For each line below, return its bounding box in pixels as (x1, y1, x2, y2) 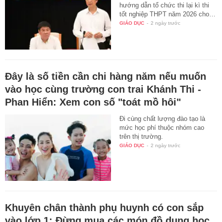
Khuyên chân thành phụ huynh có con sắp (5, 202, 204, 214)
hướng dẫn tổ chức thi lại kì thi (119, 1, 210, 9)
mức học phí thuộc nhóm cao (119, 123, 205, 131)
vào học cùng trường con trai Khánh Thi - (5, 83, 201, 95)
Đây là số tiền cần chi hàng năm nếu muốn (5, 70, 206, 82)
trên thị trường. (119, 132, 164, 140)
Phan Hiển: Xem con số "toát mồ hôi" (5, 96, 181, 108)
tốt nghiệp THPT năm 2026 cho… (119, 10, 216, 18)
